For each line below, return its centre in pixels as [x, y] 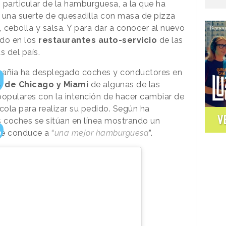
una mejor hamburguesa [101, 133]
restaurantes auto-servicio [98, 40]
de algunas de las [124, 84]
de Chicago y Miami [45, 84]
